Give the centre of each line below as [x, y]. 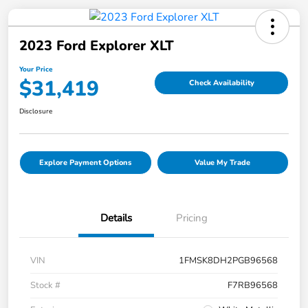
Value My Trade [223, 163]
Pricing [192, 218]
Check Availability [221, 82]
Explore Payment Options [86, 163]
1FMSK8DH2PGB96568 [228, 261]
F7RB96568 [253, 286]
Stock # [45, 286]
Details [116, 218]
